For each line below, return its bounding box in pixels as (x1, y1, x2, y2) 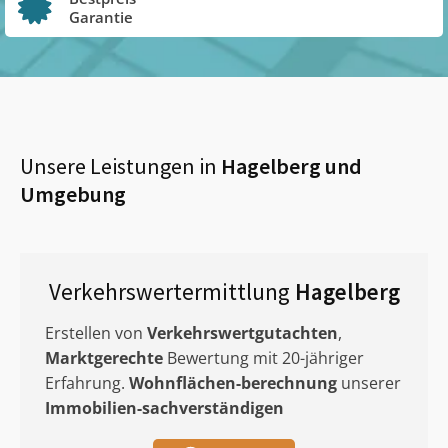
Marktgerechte (45, 347, 163, 369)
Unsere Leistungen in (20, 152, 217, 180)
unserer (337, 372, 401, 394)
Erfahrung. (45, 372, 129, 394)
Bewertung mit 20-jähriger (163, 347, 364, 369)
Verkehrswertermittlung (48, 277, 295, 306)
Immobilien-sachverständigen (45, 397, 284, 419)
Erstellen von (45, 322, 147, 344)
